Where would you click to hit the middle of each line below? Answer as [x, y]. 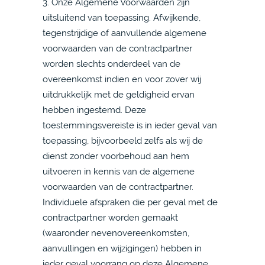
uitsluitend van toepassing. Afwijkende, [122, 17]
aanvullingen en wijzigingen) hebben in [122, 248]
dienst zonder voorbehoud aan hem [116, 156]
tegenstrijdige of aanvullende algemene [125, 33]
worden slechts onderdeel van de [112, 64]
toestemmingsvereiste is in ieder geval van [130, 125]
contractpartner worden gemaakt [110, 217]
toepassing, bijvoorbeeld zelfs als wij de [123, 140]
